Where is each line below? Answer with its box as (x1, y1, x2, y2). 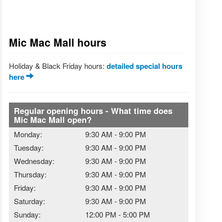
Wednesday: (13, 156, 55, 166)
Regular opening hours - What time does (13, 105, 172, 117)
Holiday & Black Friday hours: (8, 60, 107, 71)
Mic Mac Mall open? (13, 113, 92, 126)
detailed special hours (106, 60, 182, 72)
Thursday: (13, 169, 47, 180)
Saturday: (13, 196, 45, 207)
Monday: (13, 129, 42, 140)
